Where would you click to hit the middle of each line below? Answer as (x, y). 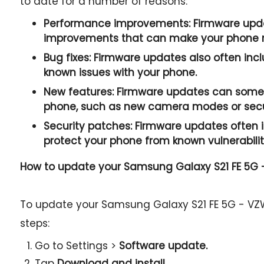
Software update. (163, 246)
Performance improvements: (117, 24)
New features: (78, 92)
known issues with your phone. (120, 72)
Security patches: (88, 126)
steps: (34, 223)
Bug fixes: (67, 58)
